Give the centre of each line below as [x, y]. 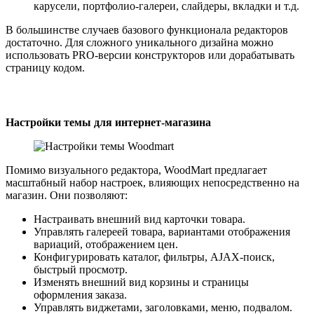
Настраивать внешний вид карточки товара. [139, 219]
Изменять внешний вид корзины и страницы [141, 282]
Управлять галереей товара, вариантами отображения [162, 231]
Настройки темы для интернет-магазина [108, 122]
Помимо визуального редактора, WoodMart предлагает [136, 170]
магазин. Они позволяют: [67, 195]
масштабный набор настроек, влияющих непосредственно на [152, 182]
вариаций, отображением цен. [106, 244]
